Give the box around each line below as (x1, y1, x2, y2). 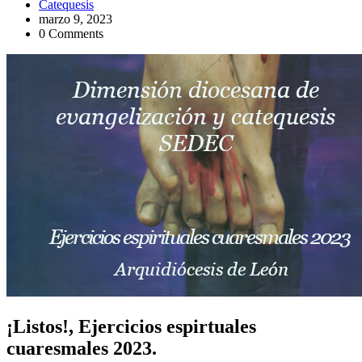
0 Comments (39, 26, 103, 40)
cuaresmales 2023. (6, 337, 157, 359)
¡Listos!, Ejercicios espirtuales (6, 315, 256, 337)
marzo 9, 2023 (39, 11, 112, 26)
